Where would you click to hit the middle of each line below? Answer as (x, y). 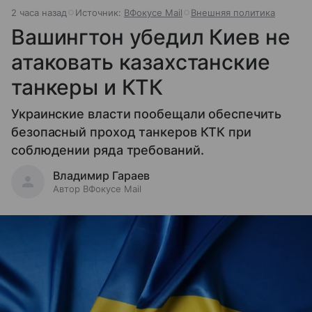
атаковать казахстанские (141, 62)
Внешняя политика (233, 12)
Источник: (100, 12)
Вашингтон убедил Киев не (151, 37)
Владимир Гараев (101, 175)
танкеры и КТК (87, 87)
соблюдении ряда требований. (108, 150)
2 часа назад (39, 12)
